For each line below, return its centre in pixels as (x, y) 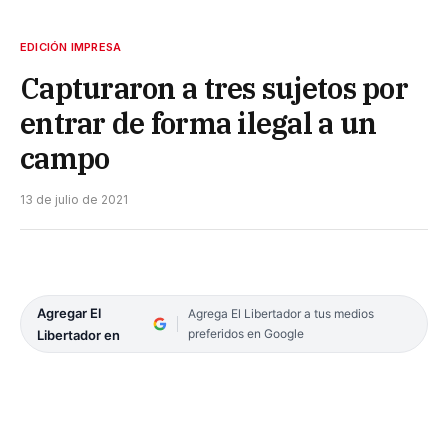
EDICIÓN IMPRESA (71, 46)
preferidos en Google (245, 333)
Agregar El (69, 312)
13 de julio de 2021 (74, 199)
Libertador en (78, 334)
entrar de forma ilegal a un (198, 122)
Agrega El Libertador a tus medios (280, 313)
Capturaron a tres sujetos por (214, 87)
